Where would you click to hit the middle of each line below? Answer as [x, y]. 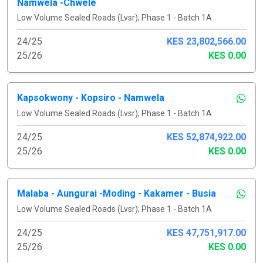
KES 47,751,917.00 [206, 232]
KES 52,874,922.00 [206, 137]
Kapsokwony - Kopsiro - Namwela [91, 97]
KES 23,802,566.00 [206, 41]
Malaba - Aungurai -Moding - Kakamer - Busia [117, 193]
